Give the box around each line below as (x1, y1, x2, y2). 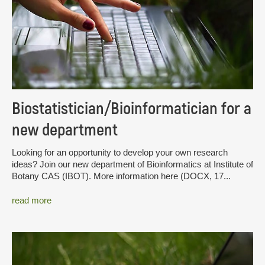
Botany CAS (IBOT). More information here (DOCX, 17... (12, 170, 231, 181)
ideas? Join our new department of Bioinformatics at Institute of (12, 159, 253, 169)
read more (12, 195, 51, 206)
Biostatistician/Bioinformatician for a (12, 98, 251, 119)
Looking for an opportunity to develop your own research (12, 147, 228, 157)
